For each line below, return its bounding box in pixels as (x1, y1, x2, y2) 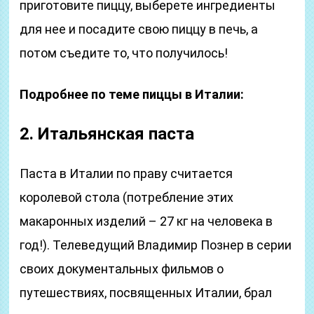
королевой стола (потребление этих (20, 190, 234, 205)
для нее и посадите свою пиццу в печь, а (20, 22, 259, 36)
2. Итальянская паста (20, 124, 195, 144)
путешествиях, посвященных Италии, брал (20, 285, 273, 300)
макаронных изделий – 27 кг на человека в (20, 214, 273, 228)
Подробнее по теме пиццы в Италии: (20, 87, 245, 102)
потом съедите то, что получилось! (20, 46, 228, 60)
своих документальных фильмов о (20, 261, 224, 276)
